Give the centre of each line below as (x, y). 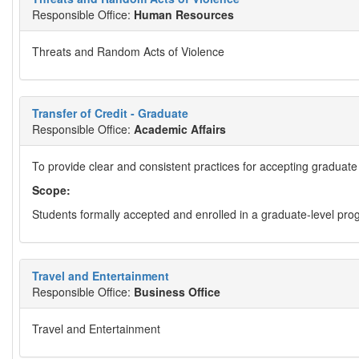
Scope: (54, 190)
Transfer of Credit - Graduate (110, 113)
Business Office (177, 292)
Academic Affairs (180, 129)
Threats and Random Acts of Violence (128, 51)
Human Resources (184, 14)
